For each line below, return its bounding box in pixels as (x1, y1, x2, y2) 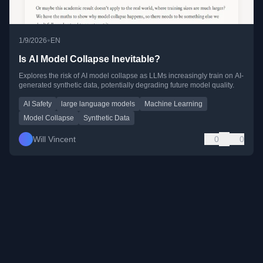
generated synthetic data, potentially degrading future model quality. (19, 81, 234, 90)
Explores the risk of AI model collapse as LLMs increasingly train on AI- (19, 72, 244, 80)
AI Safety (23, 100, 52, 109)
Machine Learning (144, 100, 203, 109)
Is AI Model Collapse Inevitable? (19, 54, 160, 65)
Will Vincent (33, 134, 76, 144)
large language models (61, 100, 135, 109)
